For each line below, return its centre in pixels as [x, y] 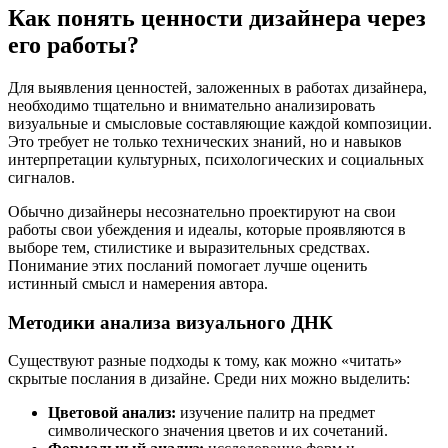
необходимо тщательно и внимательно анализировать [191, 105]
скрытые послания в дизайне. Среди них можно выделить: [209, 379]
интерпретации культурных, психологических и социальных [216, 159]
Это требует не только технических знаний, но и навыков [205, 141]
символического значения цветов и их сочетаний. [218, 431]
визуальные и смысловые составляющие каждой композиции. [220, 123]
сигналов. [41, 177]
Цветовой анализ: [112, 413]
